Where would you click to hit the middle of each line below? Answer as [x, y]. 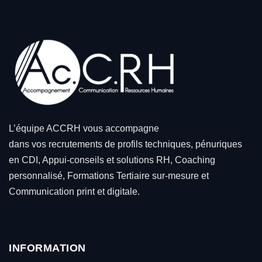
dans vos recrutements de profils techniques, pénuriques [125, 144]
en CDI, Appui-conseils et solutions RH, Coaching [112, 160]
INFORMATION [47, 248]
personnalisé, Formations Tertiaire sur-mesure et [109, 175]
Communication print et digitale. [74, 191]
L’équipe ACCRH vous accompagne [84, 128]
